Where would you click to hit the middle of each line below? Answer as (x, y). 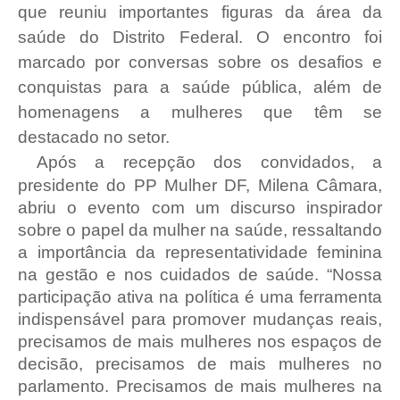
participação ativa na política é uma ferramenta (200, 297)
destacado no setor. (94, 137)
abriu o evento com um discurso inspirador (200, 208)
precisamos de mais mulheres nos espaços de (200, 342)
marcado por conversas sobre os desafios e (200, 62)
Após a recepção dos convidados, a (209, 162)
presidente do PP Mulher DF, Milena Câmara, (200, 185)
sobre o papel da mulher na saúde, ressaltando (200, 230)
